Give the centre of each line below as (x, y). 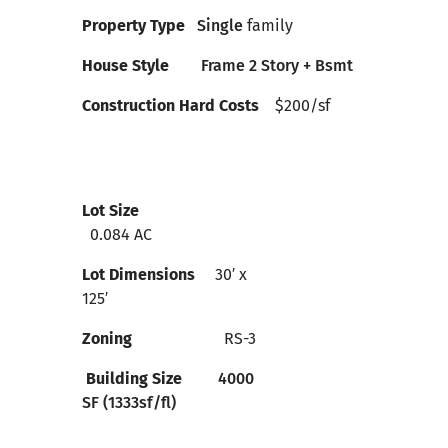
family (270, 26)
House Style (142, 66)
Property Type (140, 26)
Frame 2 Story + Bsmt (277, 66)
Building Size (132, 379)
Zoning (107, 339)
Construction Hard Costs (171, 106)
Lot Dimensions (139, 275)
